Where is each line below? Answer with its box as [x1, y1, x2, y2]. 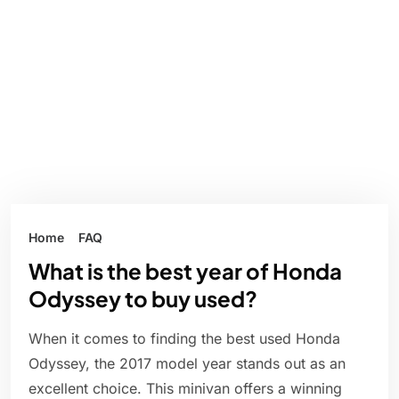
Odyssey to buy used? [28, 285, 257, 313]
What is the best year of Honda [28, 257, 342, 285]
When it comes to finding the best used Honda [28, 330, 340, 348]
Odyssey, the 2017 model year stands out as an [28, 354, 346, 373]
